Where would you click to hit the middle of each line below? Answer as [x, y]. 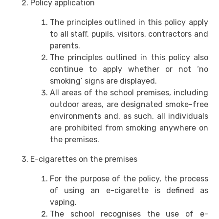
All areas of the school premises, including [129, 93]
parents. [65, 46]
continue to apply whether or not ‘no [129, 69]
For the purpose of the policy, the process [129, 179]
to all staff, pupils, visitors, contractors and [129, 34]
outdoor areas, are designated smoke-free [129, 105]
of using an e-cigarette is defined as [129, 191]
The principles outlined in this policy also [129, 58]
